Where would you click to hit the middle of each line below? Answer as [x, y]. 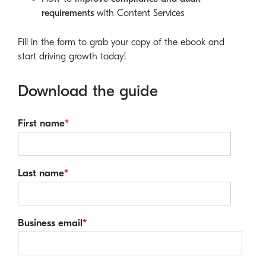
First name [41, 123]
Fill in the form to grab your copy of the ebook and [121, 42]
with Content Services [139, 13]
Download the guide [88, 91]
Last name [41, 173]
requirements [68, 13]
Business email [50, 223]
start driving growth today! [72, 57]
